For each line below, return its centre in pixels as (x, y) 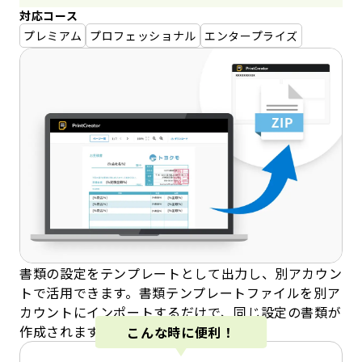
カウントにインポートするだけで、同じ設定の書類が (181, 312)
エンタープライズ (251, 35)
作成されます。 (66, 332)
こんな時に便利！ (181, 332)
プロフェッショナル (143, 35)
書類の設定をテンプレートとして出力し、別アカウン (181, 274)
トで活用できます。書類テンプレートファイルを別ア (180, 293)
